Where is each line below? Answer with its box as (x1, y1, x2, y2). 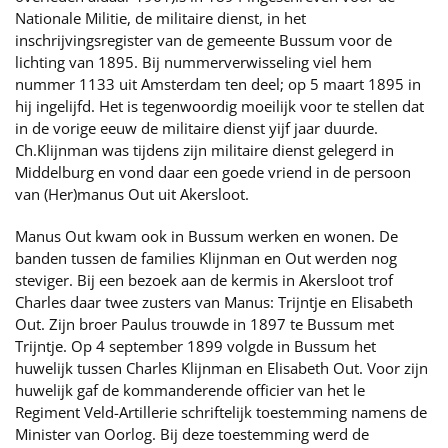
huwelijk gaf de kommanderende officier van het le (15, 380, 365, 401)
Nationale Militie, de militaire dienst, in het (15, 8, 306, 29)
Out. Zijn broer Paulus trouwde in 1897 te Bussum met (15, 314, 394, 335)
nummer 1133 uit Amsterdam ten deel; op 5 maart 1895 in (15, 74, 421, 95)
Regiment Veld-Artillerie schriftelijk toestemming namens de (15, 402, 427, 423)
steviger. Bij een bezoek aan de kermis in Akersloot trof (15, 270, 393, 291)
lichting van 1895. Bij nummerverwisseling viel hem (15, 52, 372, 73)
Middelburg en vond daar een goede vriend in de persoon (15, 162, 411, 183)
